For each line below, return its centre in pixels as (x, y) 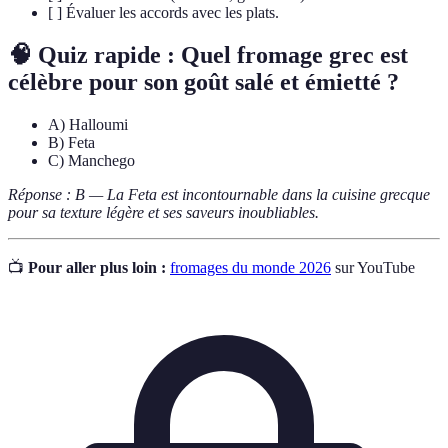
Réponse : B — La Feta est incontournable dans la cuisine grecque (219, 194)
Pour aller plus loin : (97, 267)
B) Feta (71, 142)
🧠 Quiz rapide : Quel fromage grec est (208, 54)
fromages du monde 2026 (250, 267)
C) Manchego (91, 160)
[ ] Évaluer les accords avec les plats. (163, 12)
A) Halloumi (88, 124)
